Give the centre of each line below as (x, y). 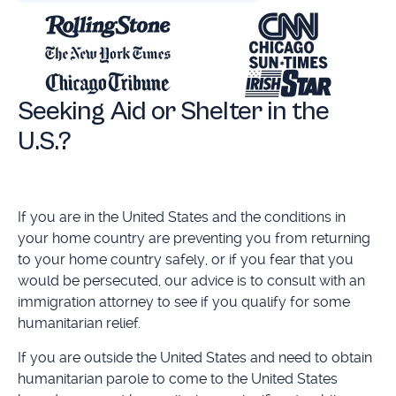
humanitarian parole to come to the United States (177, 378)
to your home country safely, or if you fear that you (185, 260)
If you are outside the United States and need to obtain (194, 357)
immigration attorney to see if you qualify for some (183, 302)
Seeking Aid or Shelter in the (173, 111)
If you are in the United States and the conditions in (181, 217)
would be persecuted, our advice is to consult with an (191, 281)
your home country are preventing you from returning (194, 239)
